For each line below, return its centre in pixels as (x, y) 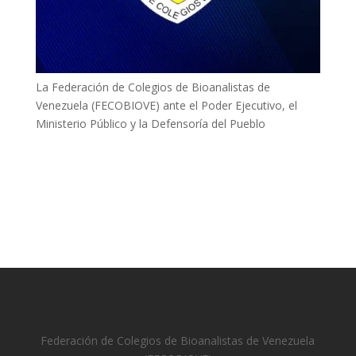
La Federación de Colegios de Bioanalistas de (153, 87)
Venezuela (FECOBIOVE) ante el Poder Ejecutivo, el (166, 106)
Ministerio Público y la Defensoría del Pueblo (150, 124)
